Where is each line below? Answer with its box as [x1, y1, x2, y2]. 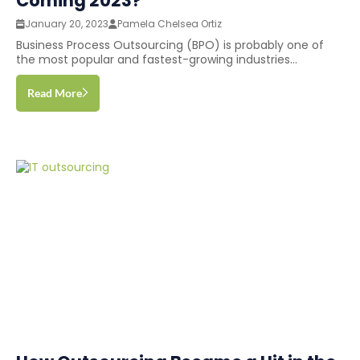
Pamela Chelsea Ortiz [117, 17, 222, 31]
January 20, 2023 [25, 17, 108, 31]
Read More [27, 86, 82, 100]
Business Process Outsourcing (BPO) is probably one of [16, 37, 324, 54]
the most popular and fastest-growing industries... [16, 51, 297, 68]
